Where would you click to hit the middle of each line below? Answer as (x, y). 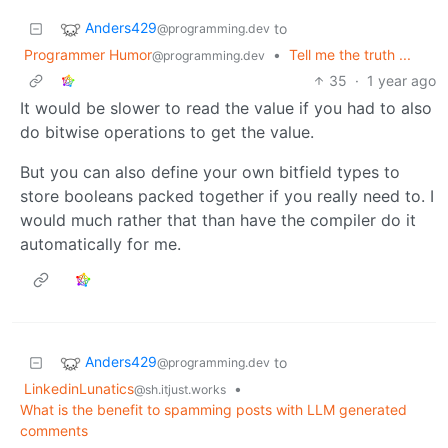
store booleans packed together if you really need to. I (227, 195)
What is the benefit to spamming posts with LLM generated (213, 409)
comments (54, 430)
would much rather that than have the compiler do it (218, 219)
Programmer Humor (88, 54)
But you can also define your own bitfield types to (210, 171)
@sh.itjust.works (180, 389)
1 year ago (401, 80)
